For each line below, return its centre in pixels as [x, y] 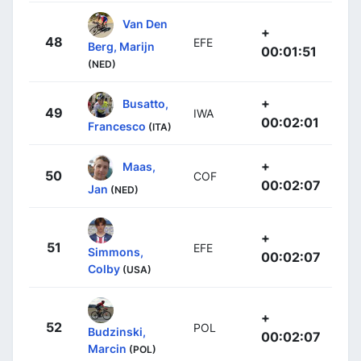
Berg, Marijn [121, 47]
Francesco [117, 127]
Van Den [145, 23]
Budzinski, [117, 332]
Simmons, [116, 252]
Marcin [107, 349]
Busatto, [145, 103]
